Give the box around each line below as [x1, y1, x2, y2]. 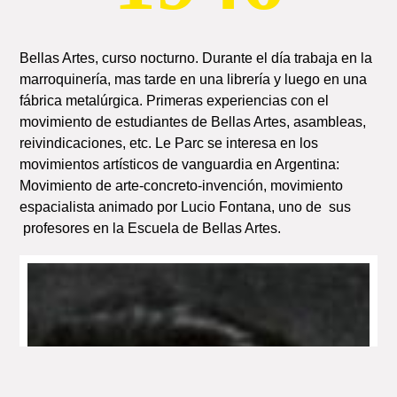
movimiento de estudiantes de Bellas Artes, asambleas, [19, 113, 367, 129]
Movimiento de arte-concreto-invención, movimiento [19, 177, 344, 193]
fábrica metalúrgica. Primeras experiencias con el [19, 92, 330, 108]
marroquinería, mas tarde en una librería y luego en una [19, 71, 368, 87]
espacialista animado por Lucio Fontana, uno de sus [19, 198, 352, 214]
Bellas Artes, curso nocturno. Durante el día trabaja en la [19, 50, 373, 66]
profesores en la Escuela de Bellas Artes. [19, 220, 282, 236]
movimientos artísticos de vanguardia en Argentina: [19, 156, 340, 172]
